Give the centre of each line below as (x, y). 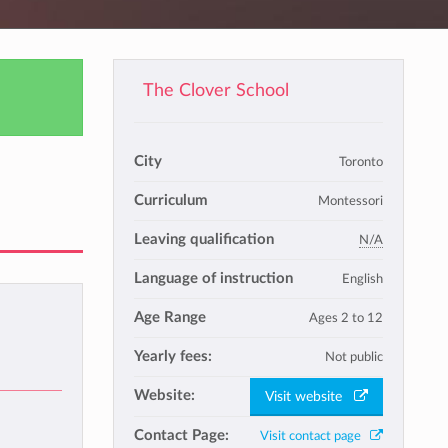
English (362, 279)
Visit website (309, 396)
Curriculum (170, 200)
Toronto (361, 162)
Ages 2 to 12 (346, 318)
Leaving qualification (203, 239)
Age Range (169, 317)
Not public (354, 357)
